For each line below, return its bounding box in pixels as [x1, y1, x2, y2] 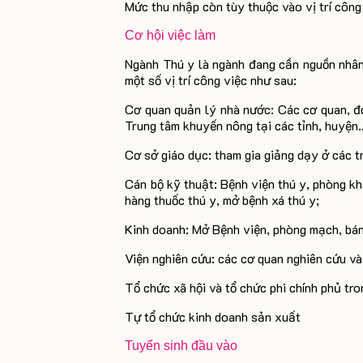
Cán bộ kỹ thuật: [125, 175, 217, 192]
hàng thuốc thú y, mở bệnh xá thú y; [125, 191, 320, 208]
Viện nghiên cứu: [125, 250, 216, 267]
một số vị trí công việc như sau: [125, 71, 297, 88]
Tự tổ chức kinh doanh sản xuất [125, 308, 301, 325]
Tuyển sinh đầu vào [125, 339, 238, 352]
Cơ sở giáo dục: [125, 146, 212, 163]
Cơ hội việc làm [125, 28, 216, 42]
